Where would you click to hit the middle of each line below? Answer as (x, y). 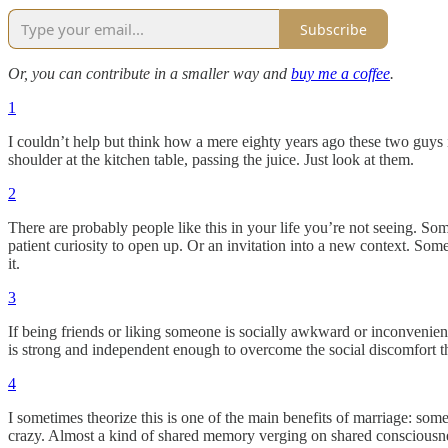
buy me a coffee (340, 74)
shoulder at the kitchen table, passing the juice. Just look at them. (211, 160)
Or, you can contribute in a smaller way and (149, 74)
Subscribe (333, 29)
